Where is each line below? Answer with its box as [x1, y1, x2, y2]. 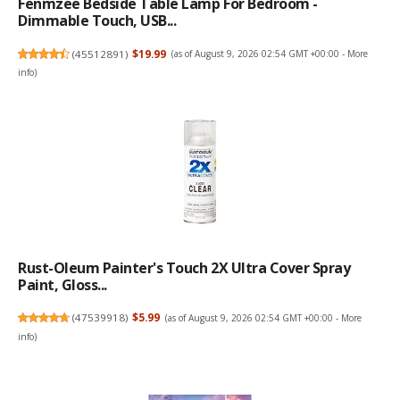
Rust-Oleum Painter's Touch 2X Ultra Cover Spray [18, 257, 351, 278]
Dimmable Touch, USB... [18, 11, 177, 31]
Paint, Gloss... [18, 274, 107, 295]
